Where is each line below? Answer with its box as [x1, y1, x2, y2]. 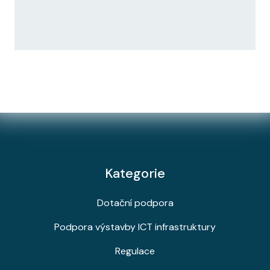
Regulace [115, 245, 155, 257]
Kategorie [105, 165, 165, 182]
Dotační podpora [96, 196, 174, 209]
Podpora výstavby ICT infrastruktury [54, 221, 216, 233]
